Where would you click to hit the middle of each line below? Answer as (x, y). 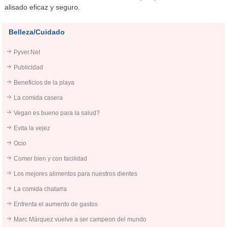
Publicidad (29, 68)
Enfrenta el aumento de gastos (56, 204)
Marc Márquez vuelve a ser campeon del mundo (80, 220)
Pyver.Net (27, 52)
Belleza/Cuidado (37, 32)
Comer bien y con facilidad (51, 159)
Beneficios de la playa (44, 83)
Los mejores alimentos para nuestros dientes (76, 174)
